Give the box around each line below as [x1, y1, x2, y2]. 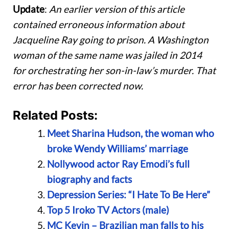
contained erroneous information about [13, 18, 185, 30]
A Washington [148, 33, 209, 45]
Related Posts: [13, 108, 98, 123]
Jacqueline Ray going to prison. [13, 33, 146, 45]
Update [13, 3, 44, 15]
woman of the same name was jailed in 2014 [13, 49, 202, 61]
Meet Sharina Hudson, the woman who [47, 127, 214, 140]
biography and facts [47, 173, 132, 186]
